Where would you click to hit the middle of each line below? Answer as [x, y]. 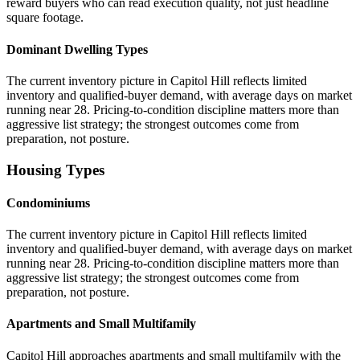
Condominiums [48, 202]
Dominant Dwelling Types [77, 49]
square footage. [45, 18]
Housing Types [55, 170]
